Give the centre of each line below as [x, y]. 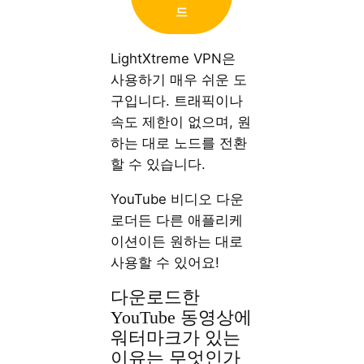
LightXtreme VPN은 [173, 58]
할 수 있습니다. [158, 164]
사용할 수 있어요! [165, 262]
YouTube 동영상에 [182, 317]
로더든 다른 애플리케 [177, 220]
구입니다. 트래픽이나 [177, 100]
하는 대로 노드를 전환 [179, 143]
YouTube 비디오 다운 [178, 199]
